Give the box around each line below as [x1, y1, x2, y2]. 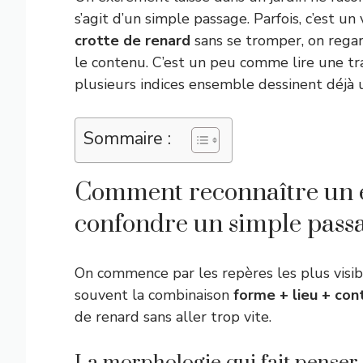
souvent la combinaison [75, 285, 233, 305]
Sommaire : [83, 126, 171, 151]
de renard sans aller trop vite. [75, 307, 271, 327]
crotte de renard [75, 31, 190, 50]
